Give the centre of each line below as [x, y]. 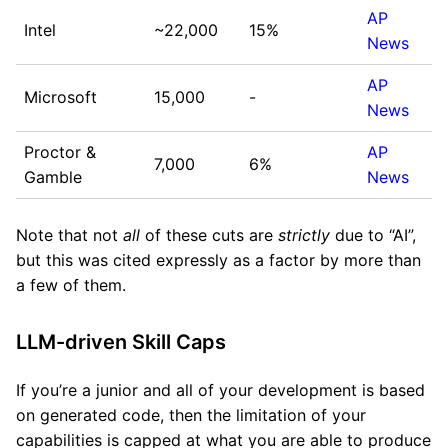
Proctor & [60, 152]
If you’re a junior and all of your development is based [220, 390]
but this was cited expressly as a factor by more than [218, 260]
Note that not [69, 235]
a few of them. [71, 285]
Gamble [53, 177]
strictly [304, 235]
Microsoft [60, 97]
